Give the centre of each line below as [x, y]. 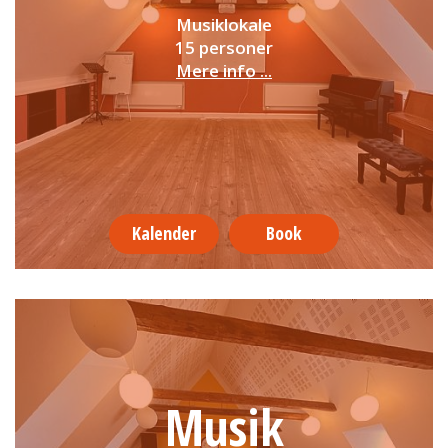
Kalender [164, 233]
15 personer [224, 48]
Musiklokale [224, 25]
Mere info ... [224, 71]
